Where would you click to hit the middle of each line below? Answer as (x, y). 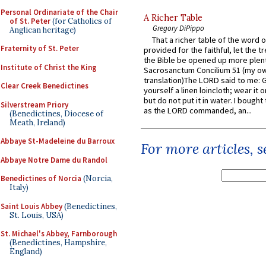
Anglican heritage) (43, 30)
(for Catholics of (81, 21)
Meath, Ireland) (37, 122)
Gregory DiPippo (178, 28)
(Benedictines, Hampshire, (58, 243)
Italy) (19, 187)
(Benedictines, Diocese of (56, 113)
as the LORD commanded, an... (198, 111)
